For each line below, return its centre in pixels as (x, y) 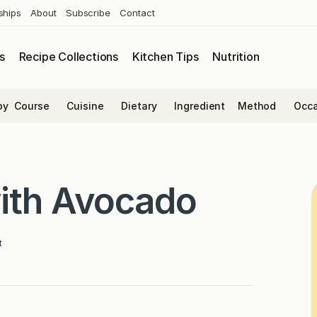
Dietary (139, 105)
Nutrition (236, 57)
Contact (137, 12)
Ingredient (200, 105)
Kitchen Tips (165, 57)
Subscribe (88, 12)
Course (32, 105)
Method (257, 105)
